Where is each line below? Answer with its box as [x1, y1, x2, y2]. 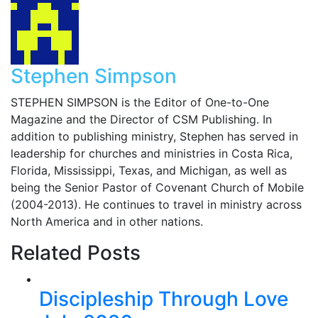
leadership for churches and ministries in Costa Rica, [11, 146, 292, 160]
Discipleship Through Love [39, 287, 288, 311]
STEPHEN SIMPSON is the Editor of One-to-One [11, 95, 269, 109]
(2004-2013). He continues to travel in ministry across [11, 197, 302, 212]
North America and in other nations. [11, 214, 203, 229]
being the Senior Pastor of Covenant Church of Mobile [11, 180, 304, 194]
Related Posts [11, 241, 141, 265]
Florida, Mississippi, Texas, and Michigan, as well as [11, 163, 287, 177]
